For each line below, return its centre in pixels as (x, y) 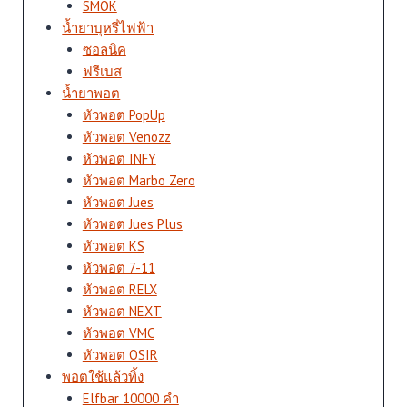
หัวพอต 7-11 (119, 268)
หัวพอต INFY (119, 159)
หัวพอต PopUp (124, 115)
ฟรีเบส (102, 72)
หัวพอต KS (113, 246)
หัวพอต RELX (119, 290)
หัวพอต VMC (118, 333)
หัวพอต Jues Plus (132, 224)
